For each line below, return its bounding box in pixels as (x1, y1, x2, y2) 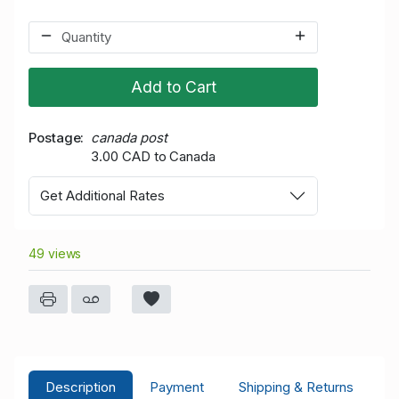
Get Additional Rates (40, 187, 165, 204)
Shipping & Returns (238, 379, 354, 396)
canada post (91, 129, 167, 147)
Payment (150, 379, 205, 396)
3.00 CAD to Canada (91, 148, 216, 166)
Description (45, 379, 117, 396)
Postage (28, 129, 81, 147)
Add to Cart (130, 77, 216, 97)
